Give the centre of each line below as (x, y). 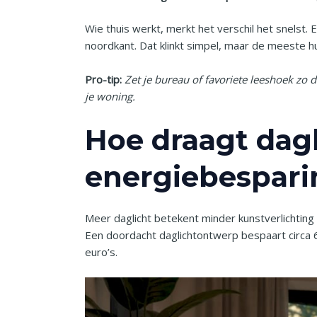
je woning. (110, 96)
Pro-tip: (104, 79)
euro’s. (102, 252)
